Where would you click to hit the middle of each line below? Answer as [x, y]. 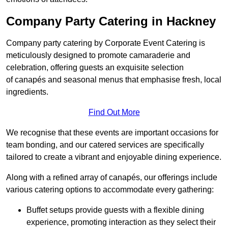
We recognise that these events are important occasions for [112, 133]
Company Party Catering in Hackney [111, 21]
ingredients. [27, 92]
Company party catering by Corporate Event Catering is [106, 43]
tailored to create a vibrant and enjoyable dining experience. [114, 157]
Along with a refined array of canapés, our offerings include [112, 178]
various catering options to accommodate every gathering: [110, 190]
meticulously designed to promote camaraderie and [98, 55]
